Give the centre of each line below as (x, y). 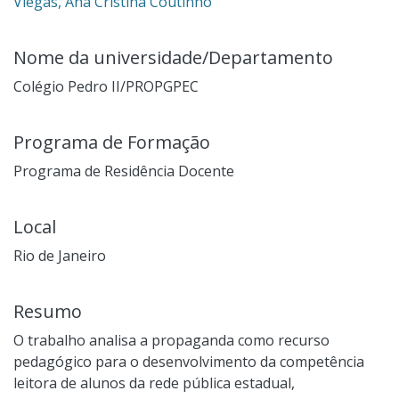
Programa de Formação (112, 142)
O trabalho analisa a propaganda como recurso (171, 340)
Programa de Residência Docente (124, 171)
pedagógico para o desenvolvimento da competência (189, 361)
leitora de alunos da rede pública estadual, (154, 383)
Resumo (48, 311)
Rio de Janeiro (60, 255)
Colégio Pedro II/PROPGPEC (106, 86)
